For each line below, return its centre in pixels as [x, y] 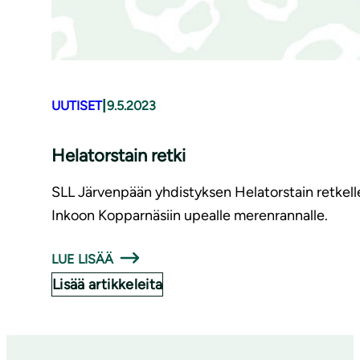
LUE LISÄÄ [83, 260]
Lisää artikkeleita [108, 285]
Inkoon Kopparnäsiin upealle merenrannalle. [190, 216]
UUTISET [77, 105]
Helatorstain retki [119, 156]
